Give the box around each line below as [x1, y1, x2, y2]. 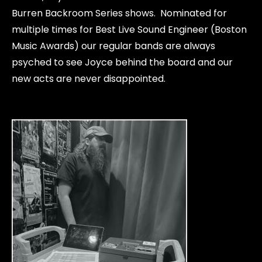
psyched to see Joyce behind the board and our [12, 56, 233, 69]
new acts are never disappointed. [12, 72, 166, 85]
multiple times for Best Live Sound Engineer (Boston [12, 23, 247, 36]
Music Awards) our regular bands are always [12, 39, 215, 53]
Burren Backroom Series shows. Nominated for [12, 6, 227, 20]
